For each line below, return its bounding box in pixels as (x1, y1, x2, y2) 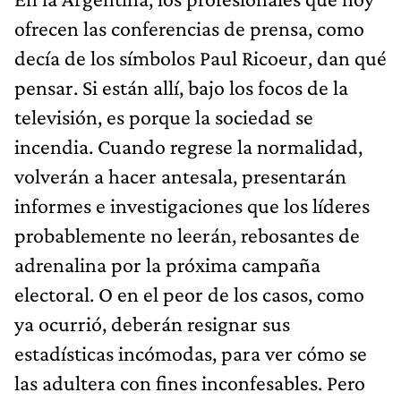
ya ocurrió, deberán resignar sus (14, 311, 290, 336)
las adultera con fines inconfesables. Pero (14, 370, 365, 395)
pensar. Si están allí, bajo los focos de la (14, 74, 348, 99)
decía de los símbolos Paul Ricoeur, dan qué (14, 45, 387, 70)
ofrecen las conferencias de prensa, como (14, 15, 364, 40)
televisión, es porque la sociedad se (14, 104, 313, 129)
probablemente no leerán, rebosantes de (14, 222, 360, 247)
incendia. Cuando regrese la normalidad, (14, 133, 363, 158)
